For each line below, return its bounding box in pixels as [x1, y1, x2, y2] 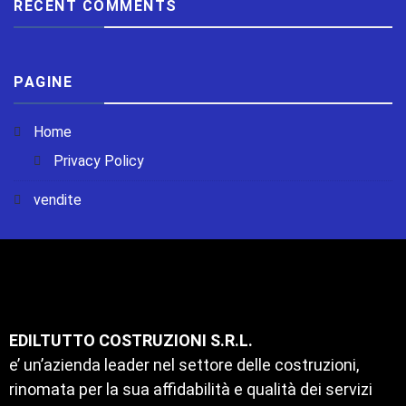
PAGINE [14, 72, 72, 91]
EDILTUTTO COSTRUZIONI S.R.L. [9, 330, 253, 350]
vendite [34, 190, 82, 208]
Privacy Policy [53, 151, 144, 169]
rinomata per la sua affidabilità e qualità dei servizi [9, 379, 372, 399]
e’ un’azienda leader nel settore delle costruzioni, [9, 354, 359, 374]
